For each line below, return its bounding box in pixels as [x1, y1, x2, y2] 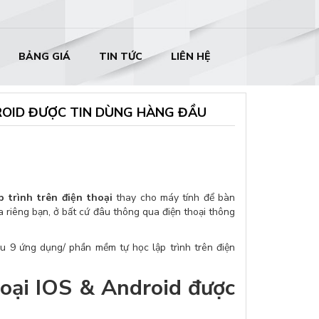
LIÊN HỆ [170, 50, 210, 63]
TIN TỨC [98, 50, 142, 63]
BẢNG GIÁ [18, 50, 70, 63]
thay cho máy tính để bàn [112, 191, 236, 204]
